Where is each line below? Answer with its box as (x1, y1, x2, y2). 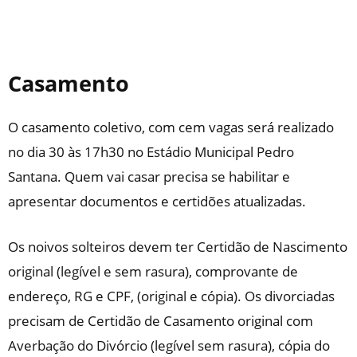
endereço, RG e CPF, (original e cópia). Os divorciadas (8, 286, 335, 305)
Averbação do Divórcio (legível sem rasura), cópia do (8, 335, 330, 355)
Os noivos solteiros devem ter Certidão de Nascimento (8, 237, 347, 256)
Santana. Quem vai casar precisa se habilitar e (8, 167, 290, 186)
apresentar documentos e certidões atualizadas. (8, 191, 306, 210)
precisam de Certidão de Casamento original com (8, 311, 313, 330)
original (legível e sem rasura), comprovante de (8, 261, 298, 280)
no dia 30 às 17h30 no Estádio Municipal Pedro (8, 142, 294, 161)
